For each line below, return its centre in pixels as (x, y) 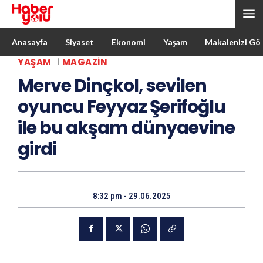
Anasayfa (30, 42)
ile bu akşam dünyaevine (126, 128)
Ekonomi (129, 42)
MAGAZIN (85, 62)
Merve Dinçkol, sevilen (112, 85)
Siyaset (80, 42)
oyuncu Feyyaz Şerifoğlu (122, 107)
